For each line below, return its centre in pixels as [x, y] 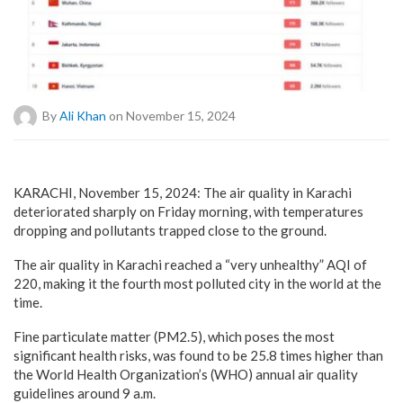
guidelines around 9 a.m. [85, 393]
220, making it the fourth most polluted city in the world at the [197, 283]
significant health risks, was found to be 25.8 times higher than [198, 355]
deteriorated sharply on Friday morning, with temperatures [188, 211]
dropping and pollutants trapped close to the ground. [170, 230]
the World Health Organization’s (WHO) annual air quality [186, 374]
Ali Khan [83, 115]
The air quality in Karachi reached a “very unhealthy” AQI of [190, 264]
